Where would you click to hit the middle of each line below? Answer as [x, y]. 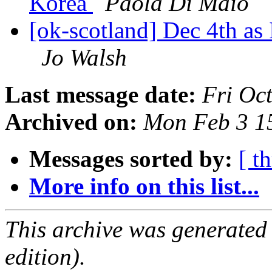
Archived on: [71, 122]
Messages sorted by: [131, 159]
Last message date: [100, 95]
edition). [45, 257]
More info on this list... [144, 186]
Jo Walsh [84, 58]
